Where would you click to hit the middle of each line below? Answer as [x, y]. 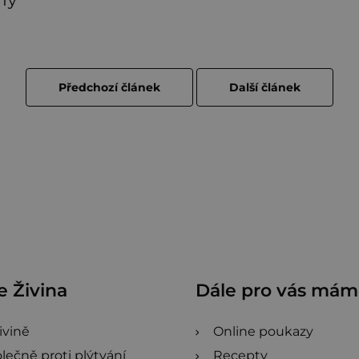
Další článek [265, 88]
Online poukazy [263, 332]
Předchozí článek [109, 88]
